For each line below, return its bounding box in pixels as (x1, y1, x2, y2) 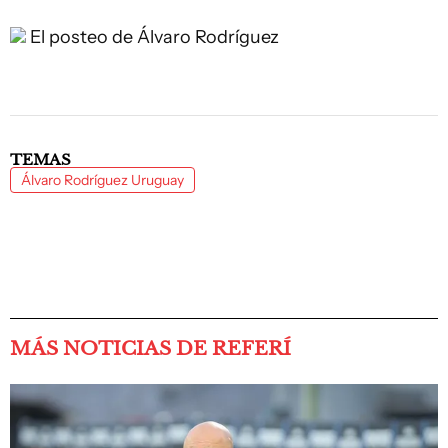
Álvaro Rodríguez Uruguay (21, 171, 184, 189)
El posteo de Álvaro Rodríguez (30, 26, 279, 48)
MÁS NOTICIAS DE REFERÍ (10, 337, 291, 360)
